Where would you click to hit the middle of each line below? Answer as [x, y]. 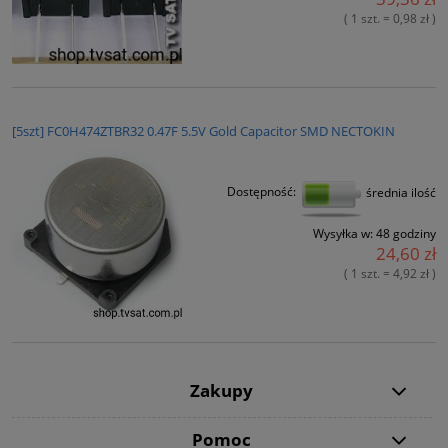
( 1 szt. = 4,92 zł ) [390, 274]
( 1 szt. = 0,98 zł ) [390, 19]
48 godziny [406, 234]
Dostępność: [261, 192]
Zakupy [222, 391]
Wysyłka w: [343, 234]
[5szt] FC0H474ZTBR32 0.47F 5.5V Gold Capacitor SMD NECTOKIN [203, 131]
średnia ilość [399, 192]
